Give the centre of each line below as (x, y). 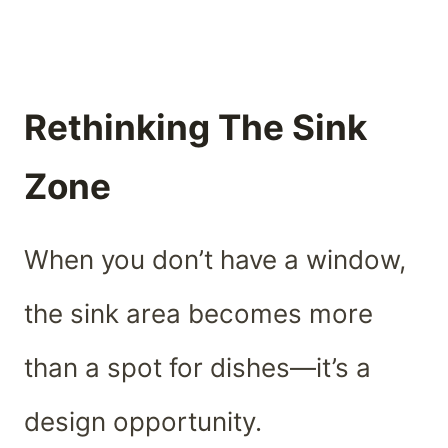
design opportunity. (143, 422)
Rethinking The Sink (195, 126)
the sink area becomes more (198, 314)
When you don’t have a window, (215, 260)
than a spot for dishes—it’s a (197, 368)
